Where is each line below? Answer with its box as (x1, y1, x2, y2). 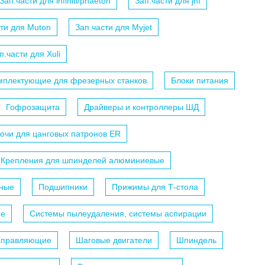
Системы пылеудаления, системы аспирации (30, 209, 206, 219)
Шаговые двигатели (76, 235, 152, 245)
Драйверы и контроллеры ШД (84, 102, 199, 112)
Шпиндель (176, 235, 216, 245)
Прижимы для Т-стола (112, 182, 198, 192)
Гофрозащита (6, 102, 60, 112)
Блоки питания (171, 76, 228, 86)
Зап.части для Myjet (75, 22, 152, 33)
